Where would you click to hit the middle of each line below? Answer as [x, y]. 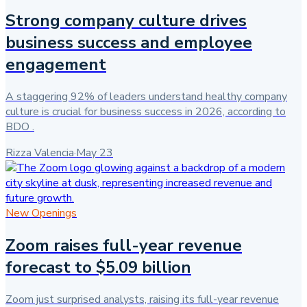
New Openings [41, 213]
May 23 [95, 152]
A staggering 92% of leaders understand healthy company [146, 96]
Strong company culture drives [126, 20]
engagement [56, 64]
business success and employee [129, 42]
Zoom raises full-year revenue [124, 245]
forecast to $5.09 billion [98, 267]
